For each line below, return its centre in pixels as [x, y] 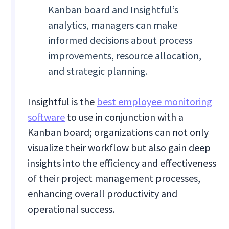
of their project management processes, [114, 178]
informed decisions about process [120, 40]
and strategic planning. [98, 71]
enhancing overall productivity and [103, 194]
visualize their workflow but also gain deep [119, 148]
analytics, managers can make [113, 25]
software [47, 117]
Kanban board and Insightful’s [113, 10]
